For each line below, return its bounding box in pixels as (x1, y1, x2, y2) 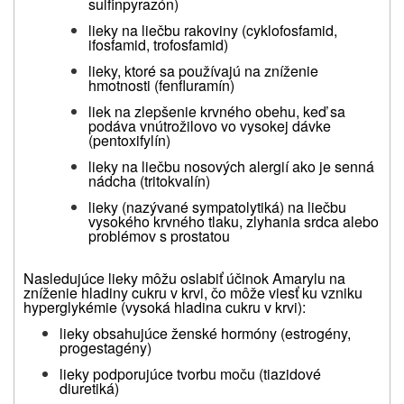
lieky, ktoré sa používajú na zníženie (88, 60, 318, 81)
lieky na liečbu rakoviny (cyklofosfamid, (88, 19, 337, 41)
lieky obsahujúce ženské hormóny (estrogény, (60, 322, 351, 344)
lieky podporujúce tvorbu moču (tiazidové (60, 363, 321, 384)
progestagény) (60, 336, 151, 358)
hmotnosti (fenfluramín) (88, 74, 234, 96)
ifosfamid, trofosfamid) (88, 33, 228, 55)
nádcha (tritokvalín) (88, 170, 210, 191)
